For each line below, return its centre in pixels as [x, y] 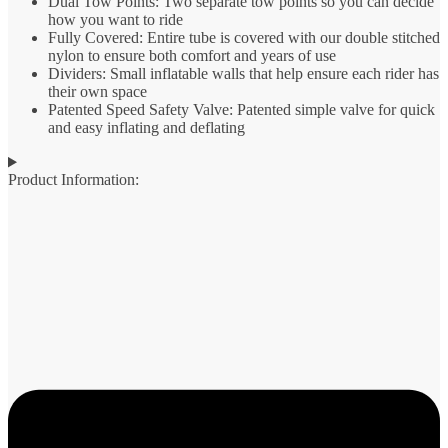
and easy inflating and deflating [146, 128]
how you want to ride [115, 20]
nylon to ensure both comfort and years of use [192, 56]
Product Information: [73, 180]
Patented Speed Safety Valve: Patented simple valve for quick [241, 110]
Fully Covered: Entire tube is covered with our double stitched [244, 38]
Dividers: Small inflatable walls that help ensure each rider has [243, 74]
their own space [97, 92]
